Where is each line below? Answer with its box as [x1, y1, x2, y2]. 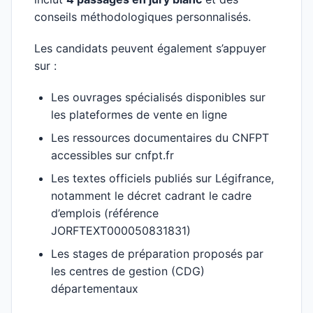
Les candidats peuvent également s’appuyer [34, 41, 266, 55]
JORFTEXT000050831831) [51, 224, 191, 238]
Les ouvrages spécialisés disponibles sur [51, 90, 265, 104]
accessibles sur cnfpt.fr [51, 148, 174, 162]
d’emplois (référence [51, 206, 159, 220]
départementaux [51, 282, 138, 296]
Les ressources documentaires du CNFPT [51, 131, 269, 145]
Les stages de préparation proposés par [51, 247, 263, 261]
